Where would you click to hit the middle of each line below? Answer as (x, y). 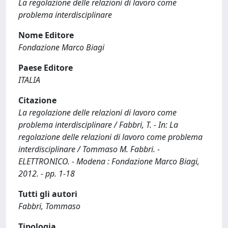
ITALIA (29, 80)
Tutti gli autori (48, 194)
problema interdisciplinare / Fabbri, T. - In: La (98, 125)
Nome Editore (46, 35)
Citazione (37, 100)
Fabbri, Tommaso (49, 206)
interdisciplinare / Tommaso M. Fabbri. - (89, 149)
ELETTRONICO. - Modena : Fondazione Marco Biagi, (109, 161)
